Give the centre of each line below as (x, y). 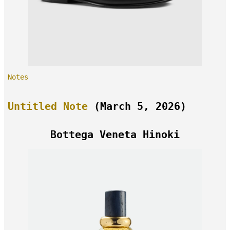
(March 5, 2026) (137, 106)
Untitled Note (48, 106)
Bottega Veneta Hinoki (115, 135)
